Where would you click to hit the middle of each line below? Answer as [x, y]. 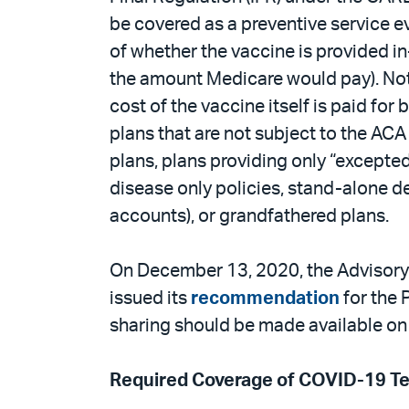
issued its [150, 299]
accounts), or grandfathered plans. [249, 216]
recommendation [265, 299]
